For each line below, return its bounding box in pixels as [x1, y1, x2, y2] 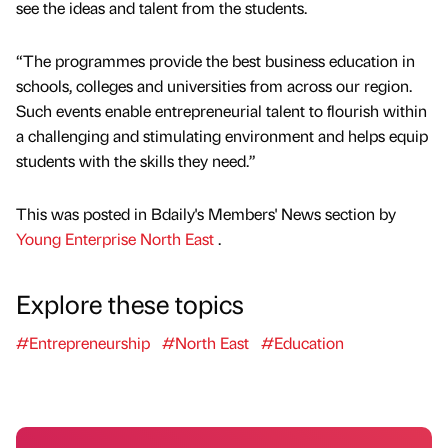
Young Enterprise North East [16, 228, 218, 250]
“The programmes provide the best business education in [16, 49, 415, 71]
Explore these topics [16, 286, 244, 321]
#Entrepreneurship [16, 332, 150, 354]
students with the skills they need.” [16, 149, 256, 171]
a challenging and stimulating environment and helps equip [16, 124, 428, 146]
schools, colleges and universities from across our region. [16, 74, 412, 96]
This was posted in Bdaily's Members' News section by [16, 203, 396, 225]
